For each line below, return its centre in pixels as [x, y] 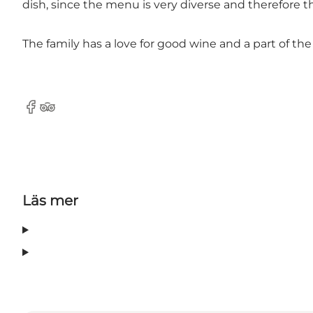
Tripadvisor [69, 114]
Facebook [49, 114]
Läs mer [50, 201]
